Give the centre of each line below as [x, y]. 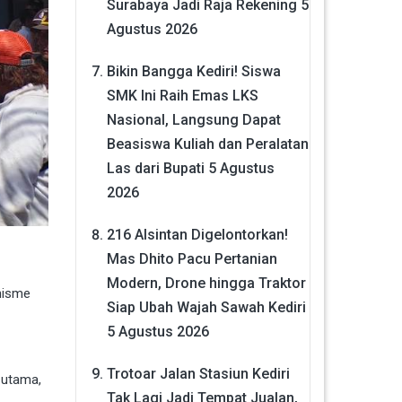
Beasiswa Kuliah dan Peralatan [207, 144]
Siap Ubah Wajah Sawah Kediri [206, 307]
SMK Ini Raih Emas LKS [182, 95]
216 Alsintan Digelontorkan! [197, 234]
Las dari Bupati [155, 168]
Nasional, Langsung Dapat [193, 119]
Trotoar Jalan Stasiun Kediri [198, 373]
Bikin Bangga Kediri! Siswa [193, 71]
